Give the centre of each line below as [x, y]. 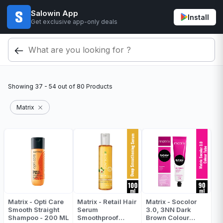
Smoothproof [98, 218]
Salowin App [55, 13]
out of [66, 86]
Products [99, 86]
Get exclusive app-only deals [74, 21]
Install [198, 17]
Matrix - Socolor [171, 202]
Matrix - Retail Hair [107, 202]
